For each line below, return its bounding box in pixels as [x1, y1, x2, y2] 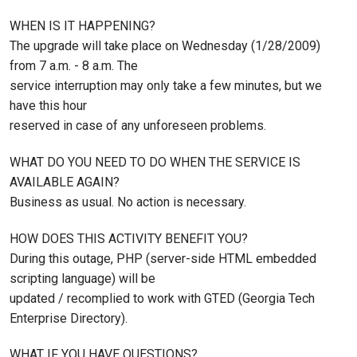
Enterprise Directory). [10, 310, 127, 326]
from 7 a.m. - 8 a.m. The [10, 57, 138, 73]
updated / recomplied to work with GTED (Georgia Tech [10, 290, 315, 306]
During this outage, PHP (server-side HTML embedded [10, 250, 316, 266]
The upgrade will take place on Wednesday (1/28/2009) [10, 37, 320, 53]
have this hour [10, 97, 87, 113]
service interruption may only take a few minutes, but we [10, 77, 322, 93]
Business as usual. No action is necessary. [10, 194, 246, 210]
